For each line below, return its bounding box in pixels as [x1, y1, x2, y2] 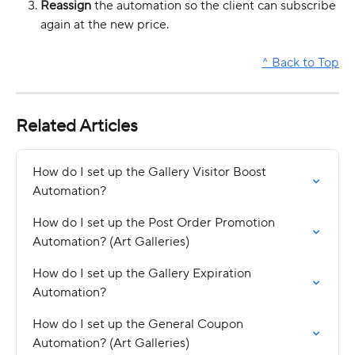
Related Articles [16, 114, 138, 137]
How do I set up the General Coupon [32, 315, 246, 332]
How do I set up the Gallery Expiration [32, 265, 254, 281]
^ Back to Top [261, 55, 339, 71]
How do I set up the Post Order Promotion [32, 214, 278, 231]
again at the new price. [40, 16, 169, 32]
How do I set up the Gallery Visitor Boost [32, 163, 269, 180]
